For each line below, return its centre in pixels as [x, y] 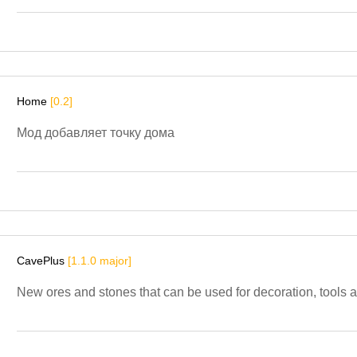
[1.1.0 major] [100, 260]
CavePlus [42, 260]
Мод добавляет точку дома [96, 132]
